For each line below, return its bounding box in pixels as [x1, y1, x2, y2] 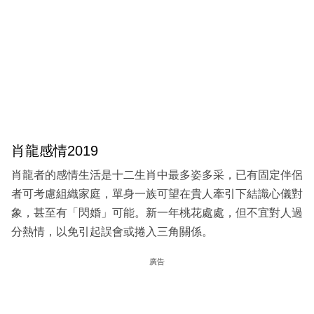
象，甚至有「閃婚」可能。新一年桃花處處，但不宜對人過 [11, 207, 303, 219]
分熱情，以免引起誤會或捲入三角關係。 [11, 226, 213, 238]
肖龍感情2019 [11, 142, 98, 158]
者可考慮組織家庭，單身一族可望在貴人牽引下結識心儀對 [11, 188, 303, 200]
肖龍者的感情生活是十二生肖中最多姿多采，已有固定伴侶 [11, 169, 303, 182]
